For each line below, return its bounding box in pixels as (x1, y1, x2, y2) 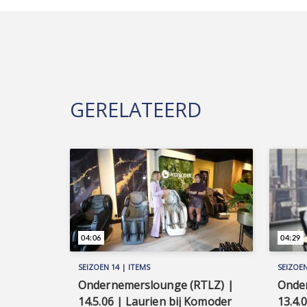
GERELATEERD (70, 96, 201, 123)
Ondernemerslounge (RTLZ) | (78, 277, 234, 293)
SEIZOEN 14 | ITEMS (78, 261, 150, 272)
